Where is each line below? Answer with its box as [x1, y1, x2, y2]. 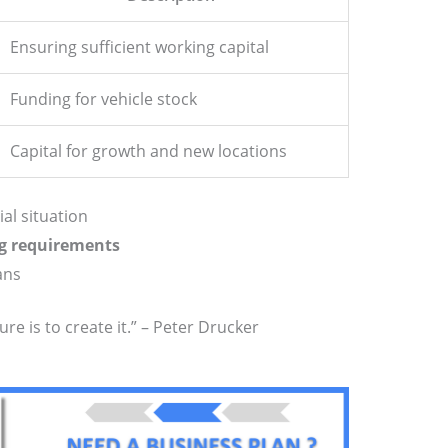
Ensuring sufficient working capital [9, 36, 269, 59]
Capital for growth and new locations [9, 140, 287, 163]
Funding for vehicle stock [9, 88, 197, 111]
